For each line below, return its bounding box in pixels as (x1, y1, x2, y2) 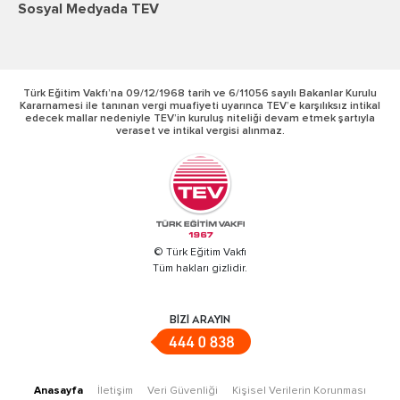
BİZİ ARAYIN (170, 315, 230, 327)
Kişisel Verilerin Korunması (232, 386, 366, 397)
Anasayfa (34, 386, 83, 397)
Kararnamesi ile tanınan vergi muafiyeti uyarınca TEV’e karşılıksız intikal (20, 101, 380, 112)
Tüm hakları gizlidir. (153, 263, 247, 275)
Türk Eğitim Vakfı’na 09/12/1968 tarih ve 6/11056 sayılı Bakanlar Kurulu (23, 88, 377, 100)
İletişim (97, 386, 133, 397)
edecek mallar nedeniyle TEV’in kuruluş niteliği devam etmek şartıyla (25, 113, 375, 125)
